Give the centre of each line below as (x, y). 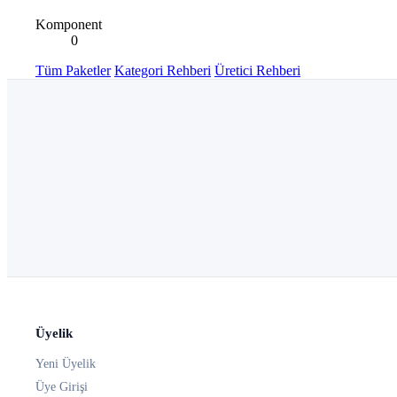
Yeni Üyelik (66, 364)
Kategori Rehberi (163, 70)
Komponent (69, 24)
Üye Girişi (62, 387)
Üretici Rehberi (257, 70)
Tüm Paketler (73, 70)
